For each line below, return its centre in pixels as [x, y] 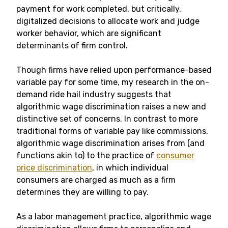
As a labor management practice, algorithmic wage [114, 217]
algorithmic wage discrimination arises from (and [110, 143]
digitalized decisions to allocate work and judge [108, 21]
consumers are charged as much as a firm [96, 180]
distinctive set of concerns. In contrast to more [107, 119]
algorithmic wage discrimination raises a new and [111, 107]
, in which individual [130, 168]
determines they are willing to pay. [82, 192]
